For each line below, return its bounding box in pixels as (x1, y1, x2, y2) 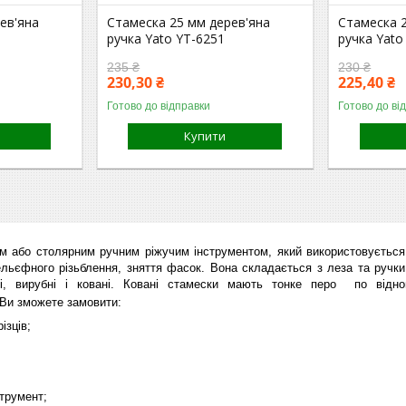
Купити (184, 127, 227, 144)
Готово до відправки (107, 99, 211, 112)
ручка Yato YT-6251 (107, 29, 226, 47)
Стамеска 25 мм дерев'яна (107, 13, 271, 31)
